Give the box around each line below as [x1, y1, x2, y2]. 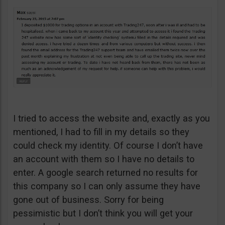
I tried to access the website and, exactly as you [13, 113, 210, 124]
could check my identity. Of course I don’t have [13, 140, 203, 151]
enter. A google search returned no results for [13, 167, 198, 178]
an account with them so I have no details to [13, 153, 194, 164]
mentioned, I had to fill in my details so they [13, 126, 189, 137]
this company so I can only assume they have [13, 180, 200, 191]
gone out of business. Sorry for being [13, 194, 164, 205]
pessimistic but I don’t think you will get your [13, 207, 193, 218]
